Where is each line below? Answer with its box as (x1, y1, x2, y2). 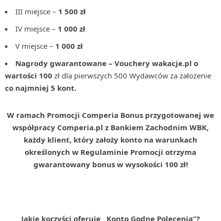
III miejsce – (15, 6, 58, 16)
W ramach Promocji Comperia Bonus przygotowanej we (7, 110, 214, 120)
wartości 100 (5, 71, 54, 80)
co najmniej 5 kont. (5, 83, 76, 93)
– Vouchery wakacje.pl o (109, 58, 198, 68)
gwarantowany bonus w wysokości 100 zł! (33, 159, 188, 169)
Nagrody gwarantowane (15, 58, 107, 68)
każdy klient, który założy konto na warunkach (24, 135, 197, 145)
